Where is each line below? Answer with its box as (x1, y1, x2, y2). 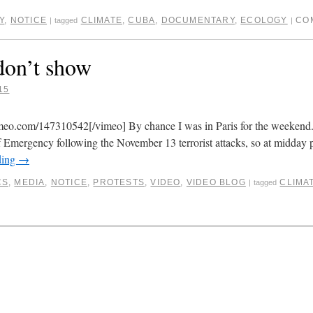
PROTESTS (93, 177, 145, 187)
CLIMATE (80, 15, 123, 25)
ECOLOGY (240, 15, 288, 25)
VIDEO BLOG (186, 177, 246, 187)
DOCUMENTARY (161, 15, 235, 25)
